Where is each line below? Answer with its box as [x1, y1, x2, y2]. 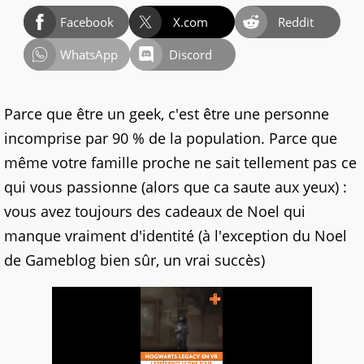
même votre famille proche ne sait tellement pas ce [4, 153, 357, 172]
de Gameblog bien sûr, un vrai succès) [4, 250, 265, 270]
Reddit [278, 14, 314, 30]
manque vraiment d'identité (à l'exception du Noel [4, 226, 347, 245]
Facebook [60, 14, 114, 30]
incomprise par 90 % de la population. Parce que [4, 128, 337, 148]
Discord [169, 46, 213, 63]
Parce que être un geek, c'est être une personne [4, 104, 329, 123]
